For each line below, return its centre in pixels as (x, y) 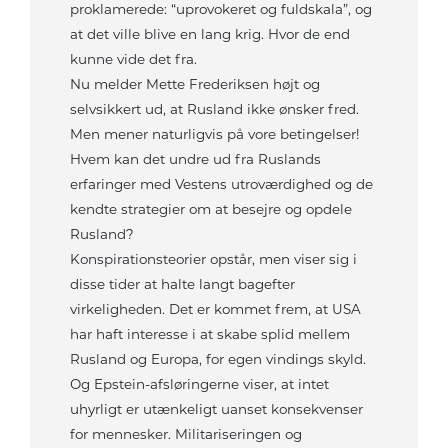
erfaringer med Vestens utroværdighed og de (221, 184)
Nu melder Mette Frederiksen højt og (195, 84)
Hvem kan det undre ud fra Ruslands (195, 159)
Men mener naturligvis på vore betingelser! (215, 134)
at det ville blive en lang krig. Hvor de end (210, 34)
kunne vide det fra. (133, 59)
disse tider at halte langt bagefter (182, 284)
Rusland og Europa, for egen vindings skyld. (218, 359)
